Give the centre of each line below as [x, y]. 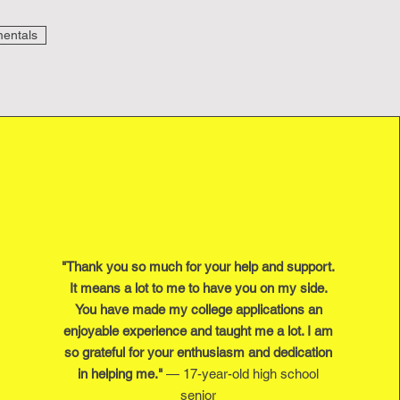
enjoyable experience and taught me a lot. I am [199, 331]
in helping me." [122, 374]
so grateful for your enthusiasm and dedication [199, 352]
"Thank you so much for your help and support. [199, 267]
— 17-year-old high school [243, 374]
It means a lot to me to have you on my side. [198, 288]
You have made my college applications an [198, 309]
